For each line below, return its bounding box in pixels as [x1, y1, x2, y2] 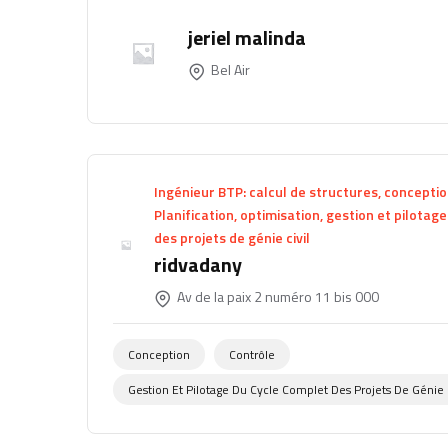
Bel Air [208, 58, 250, 80]
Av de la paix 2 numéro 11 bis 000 [174, 286, 380, 308]
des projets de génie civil [154, 227, 311, 249]
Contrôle [229, 345, 275, 365]
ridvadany [154, 249, 243, 281]
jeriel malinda [188, 21, 306, 53]
